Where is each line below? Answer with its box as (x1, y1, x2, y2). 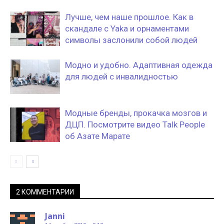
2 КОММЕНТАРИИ (16, 188, 74, 196)
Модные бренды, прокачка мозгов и (65, 108, 207, 118)
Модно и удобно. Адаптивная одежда (65, 60, 212, 70)
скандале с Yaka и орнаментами (65, 23, 189, 33)
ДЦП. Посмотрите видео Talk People (65, 119, 205, 129)
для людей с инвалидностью (65, 71, 178, 81)
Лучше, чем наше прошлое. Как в (65, 12, 193, 22)
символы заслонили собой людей (65, 35, 197, 45)
